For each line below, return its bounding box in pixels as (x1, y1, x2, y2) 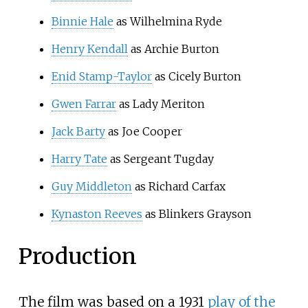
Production (18, 243, 137, 271)
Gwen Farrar (51, 96, 116, 111)
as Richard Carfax (131, 179, 225, 193)
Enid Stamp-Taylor (51, 69, 152, 83)
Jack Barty (51, 124, 105, 138)
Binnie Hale (51, 14, 113, 28)
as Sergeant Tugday (107, 151, 214, 166)
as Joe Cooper (104, 124, 182, 138)
